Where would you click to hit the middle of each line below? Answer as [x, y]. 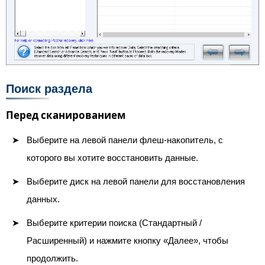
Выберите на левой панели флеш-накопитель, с [125, 140]
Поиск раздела [49, 88]
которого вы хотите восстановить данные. [112, 157]
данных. [43, 199]
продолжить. [52, 258]
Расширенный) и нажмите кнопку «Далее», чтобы [127, 240]
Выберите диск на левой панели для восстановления [136, 181]
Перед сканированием [66, 115]
